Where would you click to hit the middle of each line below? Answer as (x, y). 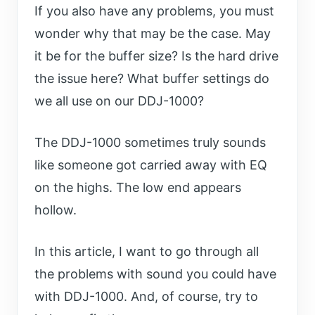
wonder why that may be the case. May (153, 34)
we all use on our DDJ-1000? (119, 101)
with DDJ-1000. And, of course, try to (146, 297)
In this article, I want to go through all (147, 252)
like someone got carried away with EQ (151, 165)
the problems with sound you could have (155, 274)
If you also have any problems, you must (154, 11)
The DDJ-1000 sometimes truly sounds (150, 143)
